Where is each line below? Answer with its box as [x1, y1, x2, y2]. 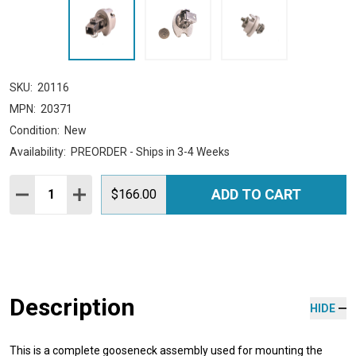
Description [10, 292, 135, 321]
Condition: [10, 123, 60, 137]
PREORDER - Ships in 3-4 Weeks [71, 145, 230, 158]
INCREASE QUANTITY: [73, 186, 203, 202]
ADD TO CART [211, 185, 301, 203]
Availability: [10, 145, 66, 158]
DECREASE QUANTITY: [16, 186, 150, 202]
